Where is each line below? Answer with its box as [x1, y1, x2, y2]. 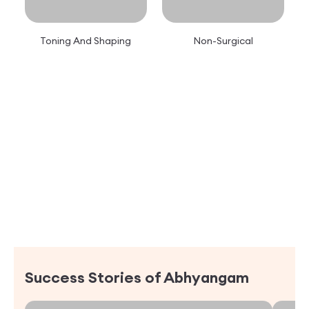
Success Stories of [25, 267, 163, 287]
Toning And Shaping [40, 34, 132, 47]
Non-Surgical [193, 34, 254, 47]
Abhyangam [163, 267, 249, 287]
